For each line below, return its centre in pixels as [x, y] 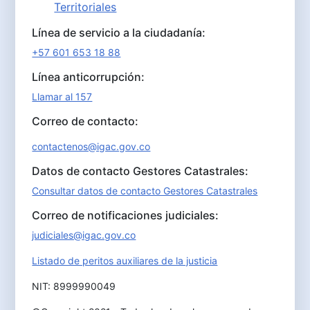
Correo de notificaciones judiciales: [126, 216]
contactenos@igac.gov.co [91, 147]
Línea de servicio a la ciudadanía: [119, 33]
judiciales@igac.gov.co [84, 235]
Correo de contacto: [85, 121]
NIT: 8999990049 [74, 286]
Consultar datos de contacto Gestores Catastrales [145, 191]
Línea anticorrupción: [89, 77]
